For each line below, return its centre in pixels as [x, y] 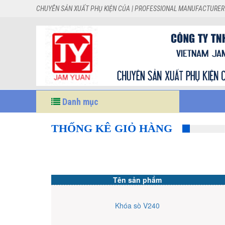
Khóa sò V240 [137, 205]
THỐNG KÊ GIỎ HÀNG [112, 128]
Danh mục [79, 102]
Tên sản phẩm [137, 180]
